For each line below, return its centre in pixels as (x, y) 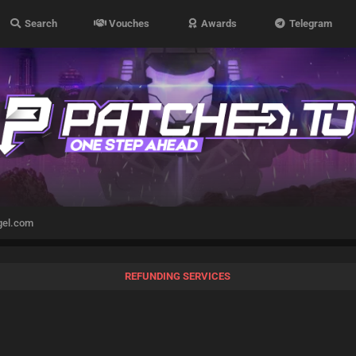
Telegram (309, 23)
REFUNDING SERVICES (178, 276)
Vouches (128, 23)
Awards (218, 23)
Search (39, 23)
